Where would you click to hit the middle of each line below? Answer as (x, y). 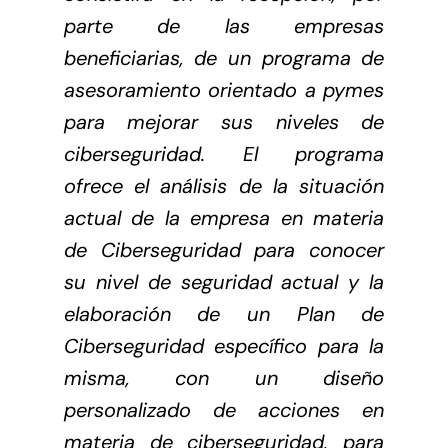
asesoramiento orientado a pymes (224, 89)
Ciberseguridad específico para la (224, 345)
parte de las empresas (224, 25)
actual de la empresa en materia (224, 217)
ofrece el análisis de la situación (224, 185)
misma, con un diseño (224, 377)
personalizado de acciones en (224, 409)
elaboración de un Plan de (224, 313)
